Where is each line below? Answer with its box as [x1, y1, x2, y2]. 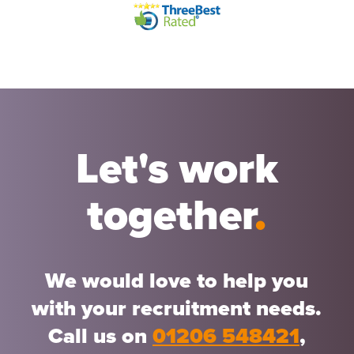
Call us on [47, 323, 153, 350]
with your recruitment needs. [32, 296, 322, 322]
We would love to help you [45, 268, 309, 295]
